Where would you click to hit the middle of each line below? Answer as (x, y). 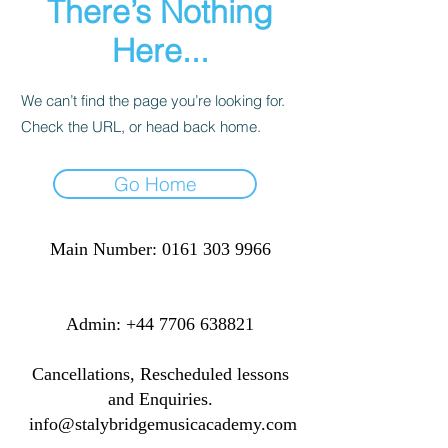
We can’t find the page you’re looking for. (153, 100)
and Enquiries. (160, 398)
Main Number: (105, 248)
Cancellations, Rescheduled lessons (160, 373)
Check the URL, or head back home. (141, 126)
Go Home (155, 183)
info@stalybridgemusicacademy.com (162, 423)
